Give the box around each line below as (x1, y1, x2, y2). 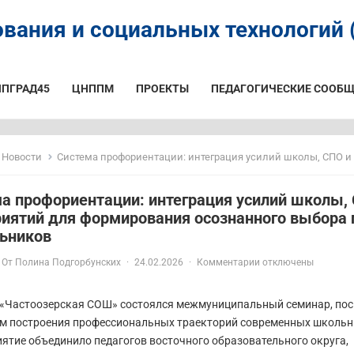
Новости (2, 151, 42, 163)
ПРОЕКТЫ (136, 82, 189, 95)
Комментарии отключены (197, 257, 314, 268)
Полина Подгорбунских (15, 257, 121, 268)
